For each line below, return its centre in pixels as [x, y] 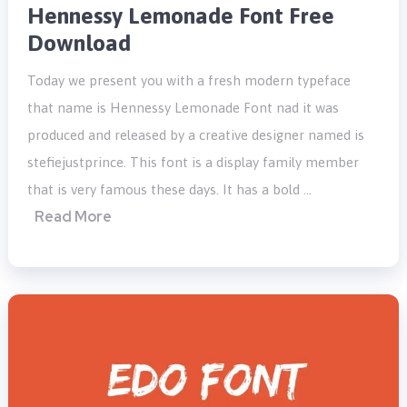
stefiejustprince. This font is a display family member [194, 163]
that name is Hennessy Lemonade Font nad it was [184, 108]
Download [79, 43]
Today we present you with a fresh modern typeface [189, 81]
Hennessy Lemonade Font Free [181, 16]
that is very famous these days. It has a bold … [170, 190]
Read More [74, 217]
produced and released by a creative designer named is [196, 135]
